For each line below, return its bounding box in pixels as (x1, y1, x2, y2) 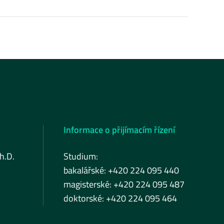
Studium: (63, 149, 98, 163)
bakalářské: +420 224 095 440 (63, 163, 179, 177)
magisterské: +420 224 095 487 (63, 177, 184, 191)
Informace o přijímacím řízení (63, 123, 175, 136)
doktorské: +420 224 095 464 (63, 191, 177, 205)
